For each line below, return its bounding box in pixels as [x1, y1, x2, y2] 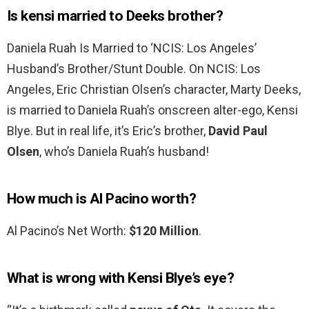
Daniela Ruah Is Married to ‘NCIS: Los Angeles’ [7, 41, 257, 56]
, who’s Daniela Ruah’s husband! [39, 144, 209, 159]
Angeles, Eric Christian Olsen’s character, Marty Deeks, [7, 82, 301, 97]
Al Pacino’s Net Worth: [7, 223, 129, 239]
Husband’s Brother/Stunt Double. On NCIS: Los [7, 61, 261, 77]
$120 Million [129, 223, 199, 239]
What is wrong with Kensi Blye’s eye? [7, 270, 235, 287]
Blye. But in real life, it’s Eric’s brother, [7, 123, 208, 139]
